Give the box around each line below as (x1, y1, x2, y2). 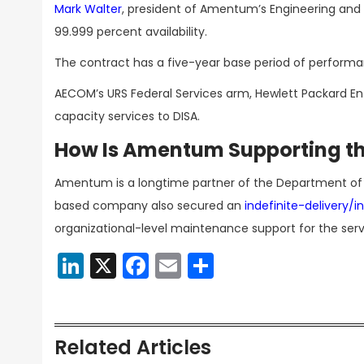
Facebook (149, 247, 272, 284)
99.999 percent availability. (54, 24, 207, 40)
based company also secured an (54, 197, 245, 214)
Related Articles (54, 334, 211, 361)
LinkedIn (84, 247, 184, 284)
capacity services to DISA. (54, 108, 200, 124)
